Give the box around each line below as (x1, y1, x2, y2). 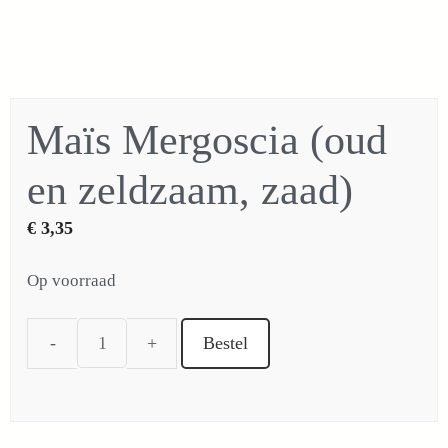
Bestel (203, 332, 248, 353)
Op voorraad (27, 271, 116, 290)
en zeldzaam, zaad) (27, 167, 353, 213)
